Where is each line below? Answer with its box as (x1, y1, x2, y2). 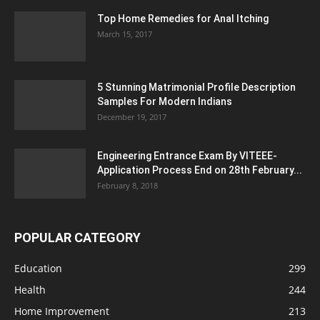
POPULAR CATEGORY (14, 230, 141, 245)
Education (14, 261, 62, 275)
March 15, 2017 (97, 29, 152, 39)
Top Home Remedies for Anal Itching (97, 13, 269, 24)
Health (14, 283, 46, 296)
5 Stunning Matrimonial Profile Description (97, 81, 296, 93)
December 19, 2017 (97, 111, 166, 122)
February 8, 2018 (97, 180, 158, 191)
